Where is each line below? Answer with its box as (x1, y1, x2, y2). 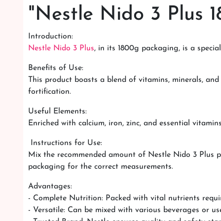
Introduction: (28, 33, 73, 41)
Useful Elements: (28, 108, 87, 116)
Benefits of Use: (28, 64, 83, 73)
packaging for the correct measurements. (28, 163, 173, 171)
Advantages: (28, 183, 72, 191)
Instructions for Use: (28, 139, 102, 147)
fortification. (28, 88, 71, 96)
